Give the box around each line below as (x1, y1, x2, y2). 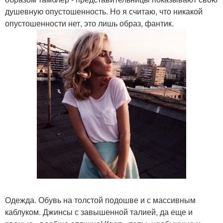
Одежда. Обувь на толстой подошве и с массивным (5, 194, 196, 206)
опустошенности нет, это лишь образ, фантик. (5, 17, 174, 29)
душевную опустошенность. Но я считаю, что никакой (5, 5, 203, 17)
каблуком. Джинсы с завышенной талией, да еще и (5, 206, 193, 218)
